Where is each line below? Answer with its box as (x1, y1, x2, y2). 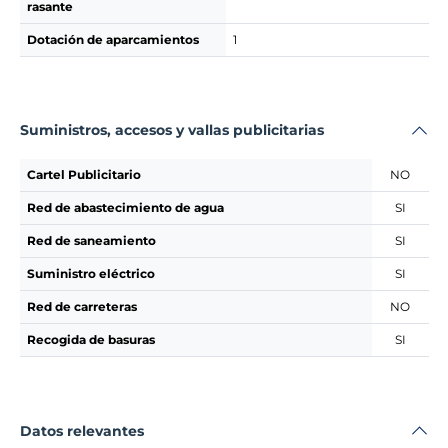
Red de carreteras (26, 299, 137, 314)
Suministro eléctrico (26, 266, 155, 281)
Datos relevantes (20, 421, 144, 440)
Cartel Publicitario (26, 167, 141, 182)
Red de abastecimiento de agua (26, 200, 224, 215)
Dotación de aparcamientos (26, 31, 199, 47)
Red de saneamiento (26, 233, 156, 248)
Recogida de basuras (26, 332, 155, 347)
